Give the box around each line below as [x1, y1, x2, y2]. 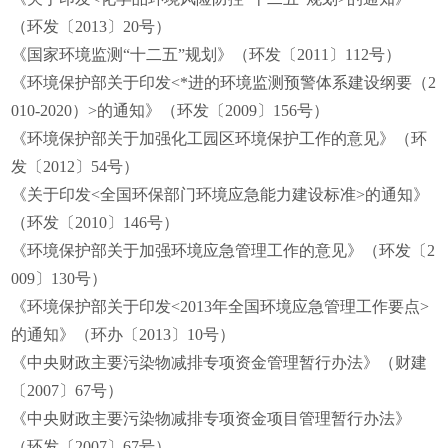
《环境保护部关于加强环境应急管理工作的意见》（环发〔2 [11, 242, 436, 259]
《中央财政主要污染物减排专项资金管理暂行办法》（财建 [11, 354, 428, 371]
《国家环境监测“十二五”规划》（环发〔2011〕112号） [11, 46, 402, 63]
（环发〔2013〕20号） [11, 18, 172, 35]
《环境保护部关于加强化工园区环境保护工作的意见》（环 [11, 130, 428, 147]
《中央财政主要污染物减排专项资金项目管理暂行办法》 [11, 410, 412, 427]
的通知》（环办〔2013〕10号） [11, 326, 236, 343]
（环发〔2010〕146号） [11, 214, 180, 231]
